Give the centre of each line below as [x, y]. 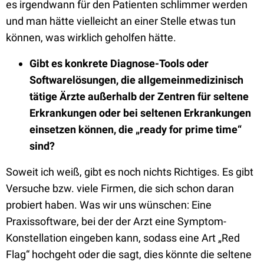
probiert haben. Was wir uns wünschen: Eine [109, 205]
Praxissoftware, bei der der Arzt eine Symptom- [116, 221]
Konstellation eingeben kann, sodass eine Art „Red [123, 238]
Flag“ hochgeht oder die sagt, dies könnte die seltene [129, 254]
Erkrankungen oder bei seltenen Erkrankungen [140, 113]
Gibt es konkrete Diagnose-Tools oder [119, 63]
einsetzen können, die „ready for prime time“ [136, 129]
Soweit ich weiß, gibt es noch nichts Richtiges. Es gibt [130, 172]
